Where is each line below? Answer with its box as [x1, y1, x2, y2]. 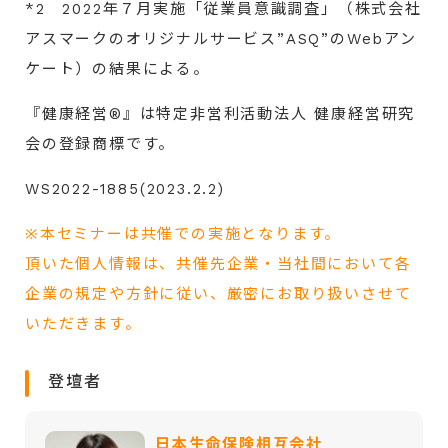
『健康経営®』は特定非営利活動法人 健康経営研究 [25, 104, 416, 123]
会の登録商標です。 [25, 134, 176, 153]
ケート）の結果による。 [25, 59, 210, 78]
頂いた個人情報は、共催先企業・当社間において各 [25, 254, 412, 273]
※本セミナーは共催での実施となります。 [25, 224, 342, 243]
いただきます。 [25, 314, 142, 333]
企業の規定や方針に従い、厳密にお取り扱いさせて [25, 284, 412, 303]
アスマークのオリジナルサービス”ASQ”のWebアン [25, 29, 417, 48]
